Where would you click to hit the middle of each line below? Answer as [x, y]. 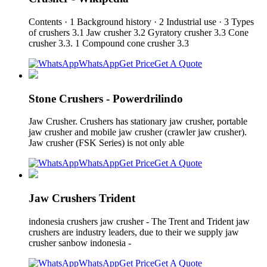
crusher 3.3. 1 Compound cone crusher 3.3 [110, 43]
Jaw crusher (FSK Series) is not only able [108, 143]
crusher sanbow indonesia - [80, 243]
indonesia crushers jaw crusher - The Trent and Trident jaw [139, 221]
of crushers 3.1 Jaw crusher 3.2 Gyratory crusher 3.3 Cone [139, 32]
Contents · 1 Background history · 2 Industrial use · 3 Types [141, 22]
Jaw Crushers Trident [82, 198]
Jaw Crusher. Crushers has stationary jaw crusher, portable [138, 122]
